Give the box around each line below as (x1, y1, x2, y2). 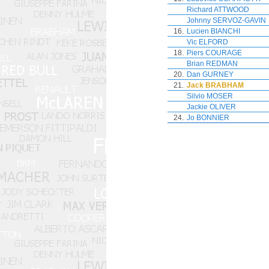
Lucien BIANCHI (187, 27, 240, 35)
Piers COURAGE (187, 49, 242, 57)
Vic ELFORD (187, 38, 228, 46)
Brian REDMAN (187, 59, 238, 68)
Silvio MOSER (187, 92, 233, 100)
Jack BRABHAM (187, 81, 244, 89)
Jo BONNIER (187, 113, 229, 122)
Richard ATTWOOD (187, 5, 249, 14)
